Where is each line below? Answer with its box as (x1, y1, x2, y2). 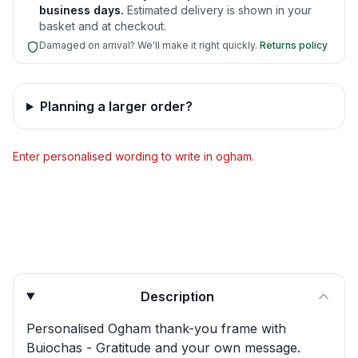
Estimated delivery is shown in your (127, 3, 312, 17)
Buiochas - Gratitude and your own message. (26, 340, 300, 356)
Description (141, 288, 215, 304)
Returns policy (260, 39, 328, 51)
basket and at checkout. (39, 19, 166, 33)
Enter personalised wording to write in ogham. (13, 149, 254, 163)
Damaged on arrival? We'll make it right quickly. (39, 39, 257, 51)
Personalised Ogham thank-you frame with (26, 320, 286, 336)
